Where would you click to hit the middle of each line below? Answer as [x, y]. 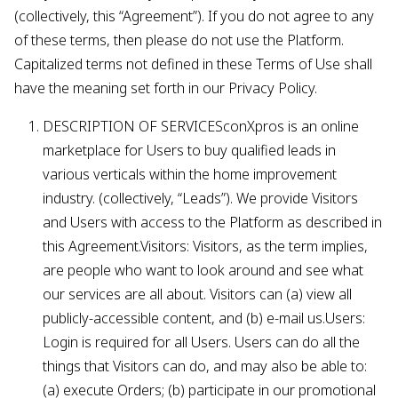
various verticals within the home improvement [190, 174]
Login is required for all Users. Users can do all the [201, 342]
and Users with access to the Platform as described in [212, 222]
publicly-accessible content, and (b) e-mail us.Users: [204, 318]
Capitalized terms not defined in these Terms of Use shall [193, 64]
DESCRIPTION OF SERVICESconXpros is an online [201, 126]
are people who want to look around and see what [203, 270]
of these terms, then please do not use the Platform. [179, 40]
